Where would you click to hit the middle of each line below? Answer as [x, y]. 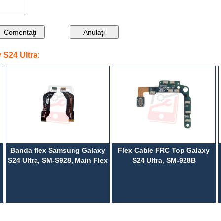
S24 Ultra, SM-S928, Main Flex [58, 160]
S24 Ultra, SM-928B [164, 160]
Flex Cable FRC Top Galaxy [164, 150]
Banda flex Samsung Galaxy [58, 150]
